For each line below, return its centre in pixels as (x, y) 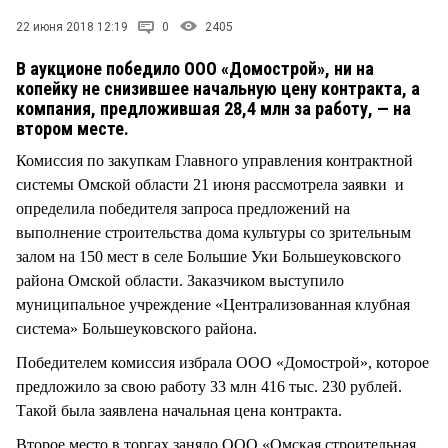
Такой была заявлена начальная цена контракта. (179, 410)
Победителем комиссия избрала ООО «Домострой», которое (222, 362)
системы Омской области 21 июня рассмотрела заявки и (210, 184)
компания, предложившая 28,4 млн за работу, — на (213, 108)
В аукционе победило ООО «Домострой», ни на (195, 68)
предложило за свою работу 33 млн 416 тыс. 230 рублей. (209, 386)
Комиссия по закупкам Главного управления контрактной (214, 160)
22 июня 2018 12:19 (72, 26)
